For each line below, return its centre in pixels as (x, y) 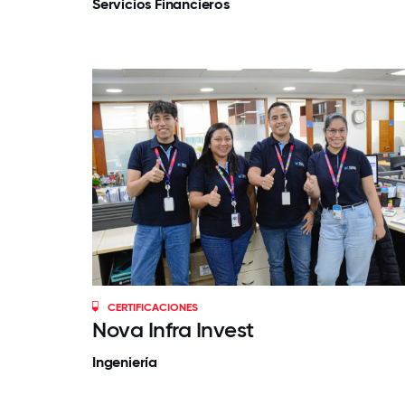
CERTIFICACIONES (153, 307)
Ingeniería (125, 362)
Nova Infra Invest (173, 330)
